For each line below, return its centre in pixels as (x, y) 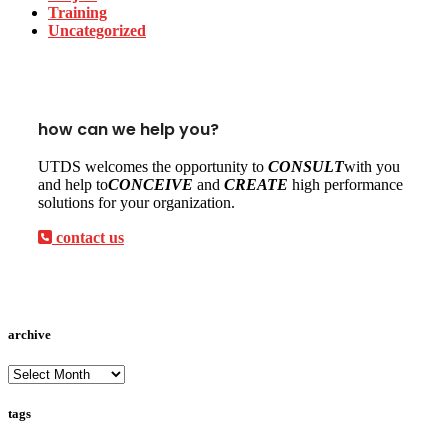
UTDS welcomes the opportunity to (153, 166)
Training (77, 12)
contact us (88, 237)
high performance (345, 184)
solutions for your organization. (136, 202)
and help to (73, 184)
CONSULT (306, 166)
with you (372, 166)
